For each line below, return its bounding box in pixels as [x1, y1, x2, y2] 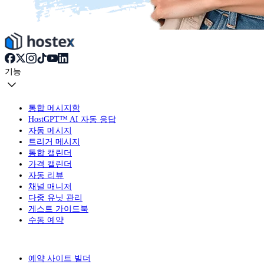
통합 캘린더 [28, 147, 72, 157]
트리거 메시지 [28, 136, 80, 146]
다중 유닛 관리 [28, 192, 82, 202]
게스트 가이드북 [28, 203, 88, 213]
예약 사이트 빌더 [28, 253, 91, 263]
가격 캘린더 [28, 159, 72, 169]
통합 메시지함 [28, 103, 80, 113]
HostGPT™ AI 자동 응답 [28, 114, 116, 124]
